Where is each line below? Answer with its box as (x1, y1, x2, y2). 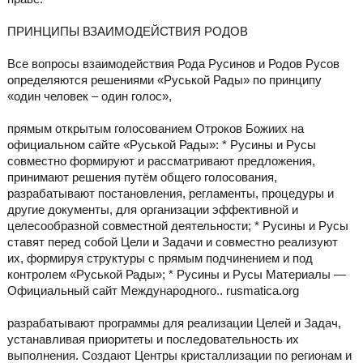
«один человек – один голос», (6, 89, 172, 104)
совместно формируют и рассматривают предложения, (6, 154, 315, 169)
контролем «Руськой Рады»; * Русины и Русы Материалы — (6, 267, 346, 282)
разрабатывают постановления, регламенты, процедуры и (6, 186, 334, 201)
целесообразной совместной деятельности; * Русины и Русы (6, 219, 348, 233)
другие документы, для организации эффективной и (6, 203, 298, 217)
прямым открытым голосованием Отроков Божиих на (6, 122, 304, 136)
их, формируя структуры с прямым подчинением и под (6, 251, 313, 266)
